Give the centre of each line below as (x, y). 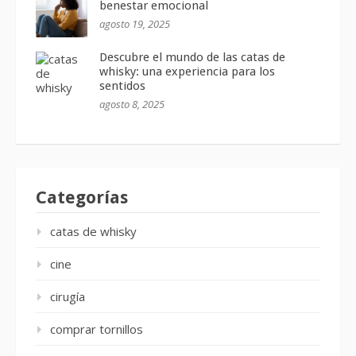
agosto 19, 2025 (135, 24)
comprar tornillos (97, 329)
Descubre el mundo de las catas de (192, 58)
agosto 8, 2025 (132, 104)
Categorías (82, 198)
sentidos (122, 86)
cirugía (68, 297)
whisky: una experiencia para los (187, 72)
